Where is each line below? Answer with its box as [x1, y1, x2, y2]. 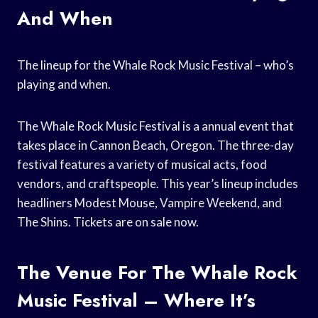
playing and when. [17, 76, 111, 92]
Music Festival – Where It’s [17, 286, 256, 314]
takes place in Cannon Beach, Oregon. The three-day [17, 137, 294, 153]
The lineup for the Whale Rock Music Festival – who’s [17, 57, 294, 72]
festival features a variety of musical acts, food [17, 156, 267, 172]
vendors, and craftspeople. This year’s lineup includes [17, 175, 298, 191]
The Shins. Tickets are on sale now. [17, 214, 199, 229]
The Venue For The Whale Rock [17, 258, 297, 286]
